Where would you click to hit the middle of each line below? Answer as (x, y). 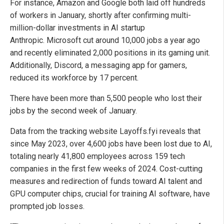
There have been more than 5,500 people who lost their (106, 98)
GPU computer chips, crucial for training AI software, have (110, 193)
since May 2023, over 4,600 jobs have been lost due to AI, (111, 143)
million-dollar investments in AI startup (77, 27)
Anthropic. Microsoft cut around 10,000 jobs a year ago (105, 40)
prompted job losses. (47, 206)
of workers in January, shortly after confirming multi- (100, 15)
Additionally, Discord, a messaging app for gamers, (98, 65)
